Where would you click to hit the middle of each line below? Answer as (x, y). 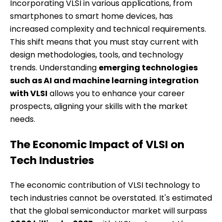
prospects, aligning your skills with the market (99, 107)
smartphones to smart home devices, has (91, 16)
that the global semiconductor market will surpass (109, 211)
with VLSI (29, 94)
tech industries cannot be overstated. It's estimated (111, 198)
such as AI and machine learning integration (104, 81)
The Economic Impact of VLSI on (97, 144)
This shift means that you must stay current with (104, 42)
